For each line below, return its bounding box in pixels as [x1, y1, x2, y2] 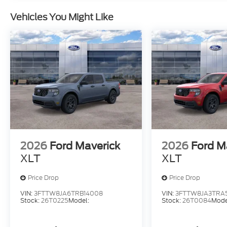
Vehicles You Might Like [10, 10, 113, 24]
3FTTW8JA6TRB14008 [34, 188, 103, 198]
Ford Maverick [50, 139, 120, 152]
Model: [68, 196, 89, 205]
